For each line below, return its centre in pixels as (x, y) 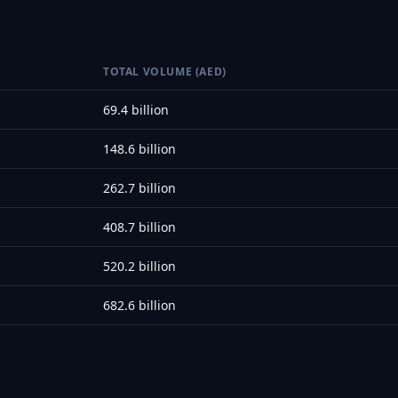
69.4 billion (136, 109)
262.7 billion (139, 187)
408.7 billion (139, 227)
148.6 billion (139, 148)
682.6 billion (139, 305)
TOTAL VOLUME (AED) (165, 71)
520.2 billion (139, 266)
